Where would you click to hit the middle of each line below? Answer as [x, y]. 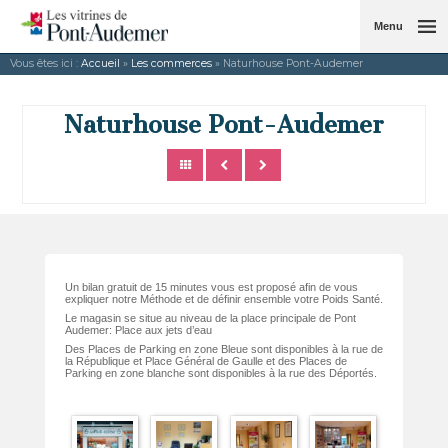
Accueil [100, 63]
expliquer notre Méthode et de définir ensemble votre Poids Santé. [224, 299]
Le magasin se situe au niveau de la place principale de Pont [210, 318]
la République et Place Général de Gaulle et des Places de [206, 361]
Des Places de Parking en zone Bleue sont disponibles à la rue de [224, 349]
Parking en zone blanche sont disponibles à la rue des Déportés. [221, 373]
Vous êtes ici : [45, 63]
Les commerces [171, 63]
